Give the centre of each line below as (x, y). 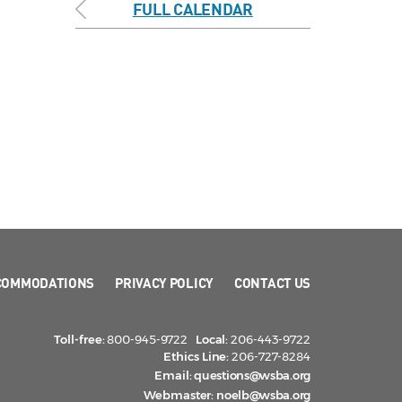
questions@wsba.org (252, 376)
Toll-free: (79, 340)
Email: (173, 376)
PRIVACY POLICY (164, 283)
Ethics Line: (197, 357)
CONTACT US (272, 283)
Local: (212, 340)
